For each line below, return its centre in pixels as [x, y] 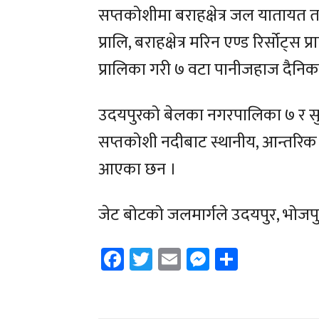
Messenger [261, 258]
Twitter [188, 258]
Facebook [169, 258]
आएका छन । [137, 170]
